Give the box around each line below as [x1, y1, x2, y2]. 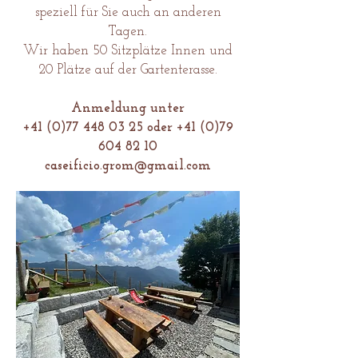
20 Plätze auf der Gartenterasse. [38, 63, 217, 77]
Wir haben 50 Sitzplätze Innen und [23, 44, 233, 58]
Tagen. [109, 25, 147, 38]
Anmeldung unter [71, 101, 185, 115]
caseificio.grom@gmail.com [45, 159, 211, 173]
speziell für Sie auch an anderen [34, 6, 221, 19]
